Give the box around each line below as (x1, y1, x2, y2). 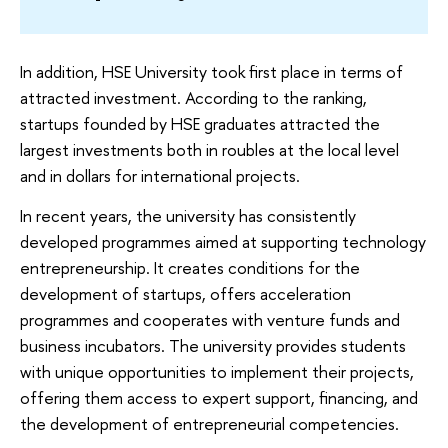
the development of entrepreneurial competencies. (20, 411, 399, 435)
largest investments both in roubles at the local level (20, 138, 399, 162)
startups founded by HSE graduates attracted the (20, 112, 380, 136)
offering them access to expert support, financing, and (20, 385, 418, 409)
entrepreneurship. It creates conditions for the (20, 255, 360, 279)
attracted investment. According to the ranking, (20, 86, 367, 110)
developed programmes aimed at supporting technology (20, 229, 426, 253)
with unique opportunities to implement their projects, (20, 359, 414, 383)
